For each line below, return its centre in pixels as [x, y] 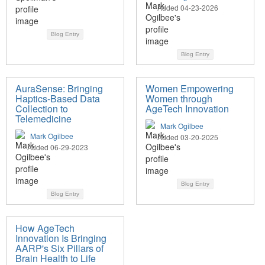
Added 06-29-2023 [58, 147]
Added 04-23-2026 [188, 8]
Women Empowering [190, 89]
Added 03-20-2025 [188, 137]
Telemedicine [43, 119]
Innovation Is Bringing [61, 238]
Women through [179, 99]
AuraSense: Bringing [59, 89]
